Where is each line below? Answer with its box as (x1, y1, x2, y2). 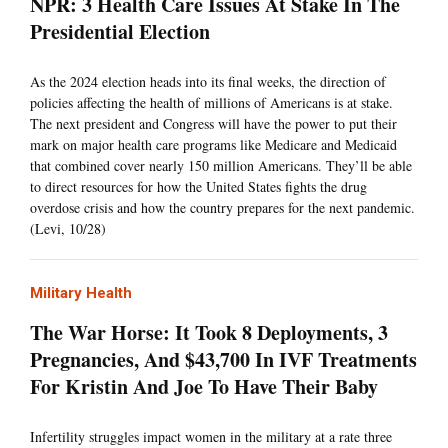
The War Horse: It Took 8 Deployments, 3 (30, 318, 388, 348)
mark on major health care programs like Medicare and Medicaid (30, 135, 397, 155)
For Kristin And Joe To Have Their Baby (30, 372, 378, 402)
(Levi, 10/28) (30, 219, 106, 239)
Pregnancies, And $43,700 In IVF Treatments (30, 345, 417, 375)
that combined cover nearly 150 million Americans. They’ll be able (30, 156, 412, 176)
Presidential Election (30, 17, 210, 47)
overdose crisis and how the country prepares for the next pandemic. (30, 198, 415, 218)
